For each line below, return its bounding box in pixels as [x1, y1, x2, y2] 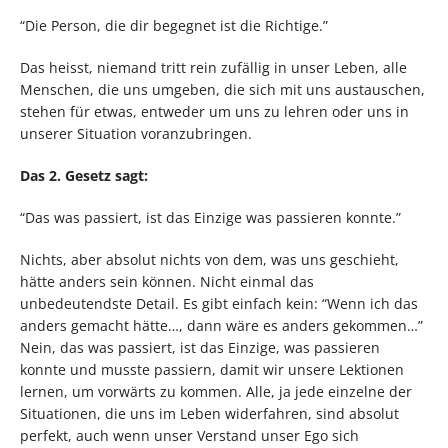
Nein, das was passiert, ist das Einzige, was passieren [20, 338, 380, 358]
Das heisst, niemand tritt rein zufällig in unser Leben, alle [20, 58, 407, 78]
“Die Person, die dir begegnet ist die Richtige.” [20, 16, 328, 36]
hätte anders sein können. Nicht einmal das [20, 272, 314, 292]
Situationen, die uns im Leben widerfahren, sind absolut [20, 404, 399, 424]
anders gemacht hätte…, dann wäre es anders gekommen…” [20, 316, 423, 336]
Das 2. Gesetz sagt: [20, 166, 152, 186]
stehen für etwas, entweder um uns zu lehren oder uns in [20, 102, 409, 122]
